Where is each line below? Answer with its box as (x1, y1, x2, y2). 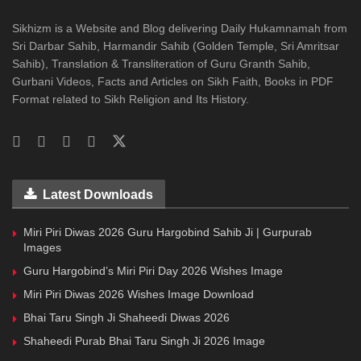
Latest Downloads (43, 188, 153, 202)
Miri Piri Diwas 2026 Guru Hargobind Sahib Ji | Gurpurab (23, 226, 312, 239)
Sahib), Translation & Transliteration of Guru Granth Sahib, (12, 57, 310, 71)
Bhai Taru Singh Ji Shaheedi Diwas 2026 (23, 311, 230, 325)
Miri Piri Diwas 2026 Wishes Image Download (23, 288, 254, 301)
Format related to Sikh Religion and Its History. (12, 93, 249, 106)
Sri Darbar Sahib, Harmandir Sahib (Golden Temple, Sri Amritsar (12, 39, 339, 53)
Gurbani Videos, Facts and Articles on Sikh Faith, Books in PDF (12, 75, 334, 89)
